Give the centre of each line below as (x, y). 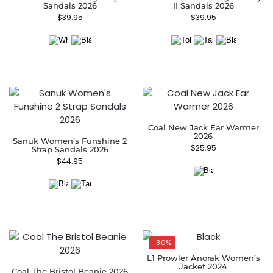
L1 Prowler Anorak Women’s (203, 258)
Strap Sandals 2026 (70, 149)
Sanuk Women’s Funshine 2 (70, 141)
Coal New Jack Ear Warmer (203, 127)
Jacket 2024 (203, 266)
